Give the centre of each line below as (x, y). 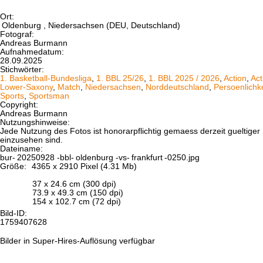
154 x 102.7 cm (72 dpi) (77, 201)
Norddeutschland (177, 87)
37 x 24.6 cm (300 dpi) (74, 184)
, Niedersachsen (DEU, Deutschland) (112, 25)
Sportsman (49, 96)
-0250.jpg (182, 157)
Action (235, 78)
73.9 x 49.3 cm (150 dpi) (78, 193)
